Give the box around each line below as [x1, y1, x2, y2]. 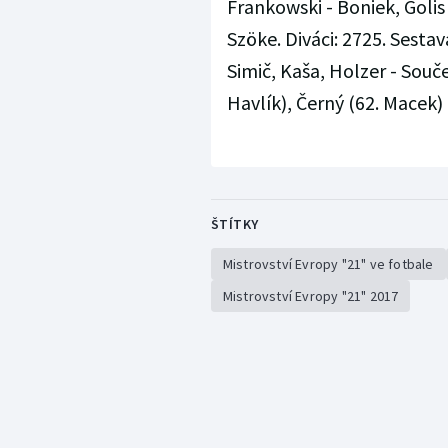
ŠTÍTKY [210, 215, 259, 234]
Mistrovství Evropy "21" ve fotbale [222, 255, 434, 274]
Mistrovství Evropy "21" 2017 [222, 287, 399, 306]
